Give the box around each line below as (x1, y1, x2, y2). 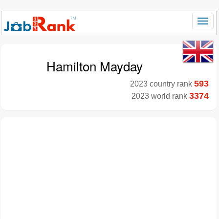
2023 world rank (131, 92, 189, 100)
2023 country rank (130, 80, 194, 88)
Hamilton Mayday (46, 57, 143, 75)
